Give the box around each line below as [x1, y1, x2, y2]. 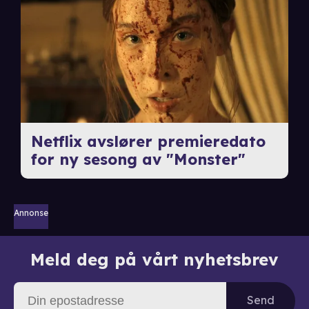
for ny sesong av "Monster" [30, 150, 246, 170]
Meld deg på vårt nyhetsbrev [30, 249, 279, 270]
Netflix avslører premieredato [30, 132, 266, 152]
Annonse [14, 208, 48, 219]
